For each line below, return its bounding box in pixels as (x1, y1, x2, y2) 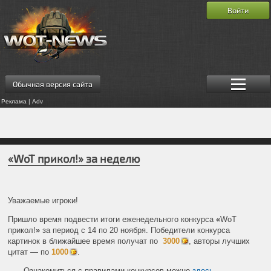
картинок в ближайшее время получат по (8, 236, 163, 246)
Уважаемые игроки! (8, 195, 79, 205)
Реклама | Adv (1, 97, 43, 105)
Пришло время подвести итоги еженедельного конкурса (8, 214, 217, 224)
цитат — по (8, 247, 52, 256)
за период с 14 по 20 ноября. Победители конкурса (40, 225, 230, 235)
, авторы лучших (189, 236, 250, 246)
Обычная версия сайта (12, 79, 93, 89)
